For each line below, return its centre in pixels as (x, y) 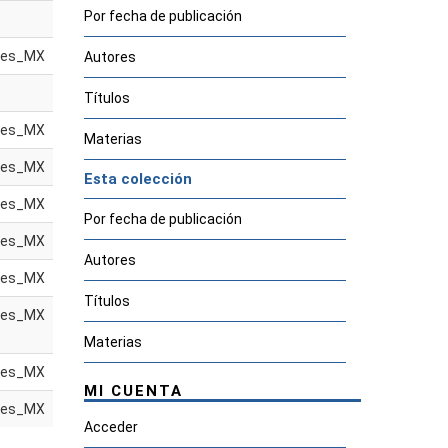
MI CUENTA (133, 391)
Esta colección (137, 179)
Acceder (110, 427)
